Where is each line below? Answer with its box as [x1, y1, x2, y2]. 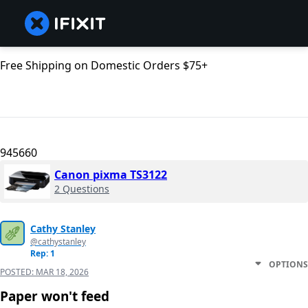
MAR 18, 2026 [36, 266, 89, 278]
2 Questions [54, 182, 109, 196]
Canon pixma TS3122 [54, 167, 167, 183]
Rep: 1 [30, 247, 55, 260]
